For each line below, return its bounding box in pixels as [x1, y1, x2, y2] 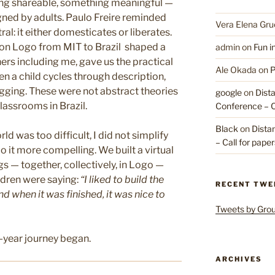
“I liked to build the [80, 174, 164, 186]
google [215, 87, 242, 98]
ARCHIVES [215, 254, 262, 263]
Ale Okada [215, 64, 257, 75]
